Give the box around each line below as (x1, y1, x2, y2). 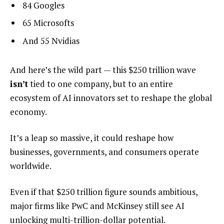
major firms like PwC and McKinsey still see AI (10, 199, 184, 211)
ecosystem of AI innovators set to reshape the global (10, 92, 212, 104)
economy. (10, 106, 47, 118)
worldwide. (10, 159, 51, 171)
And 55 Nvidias (22, 34, 79, 46)
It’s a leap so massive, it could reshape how (10, 131, 173, 143)
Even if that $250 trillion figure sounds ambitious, (10, 185, 197, 197)
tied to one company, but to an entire (28, 78, 173, 90)
